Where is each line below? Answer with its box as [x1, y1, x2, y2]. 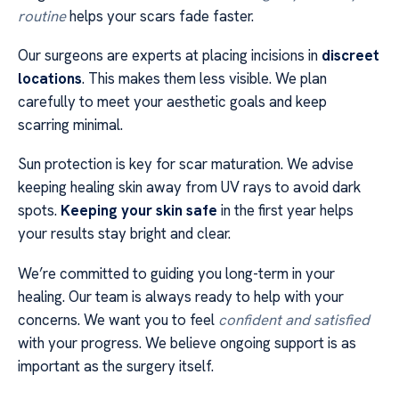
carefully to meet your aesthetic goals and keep [18, 92, 327, 111]
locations [18, 69, 82, 88]
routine [18, 5, 66, 26]
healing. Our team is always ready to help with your [18, 286, 344, 306]
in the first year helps [217, 200, 354, 221]
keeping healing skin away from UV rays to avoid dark [18, 177, 361, 198]
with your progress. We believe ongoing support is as [18, 332, 356, 353]
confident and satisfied [218, 309, 370, 330]
